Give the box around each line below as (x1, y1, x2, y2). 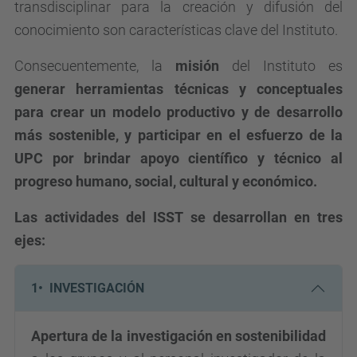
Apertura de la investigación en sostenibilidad (31, 328, 326, 344)
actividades (45, 209, 120, 226)
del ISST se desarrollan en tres (119, 209, 343, 226)
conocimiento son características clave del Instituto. (14, 22, 338, 38)
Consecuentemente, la (14, 57, 175, 74)
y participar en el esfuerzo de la (118, 127, 343, 143)
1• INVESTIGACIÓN (31, 280, 144, 296)
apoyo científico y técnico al (139, 150, 343, 167)
